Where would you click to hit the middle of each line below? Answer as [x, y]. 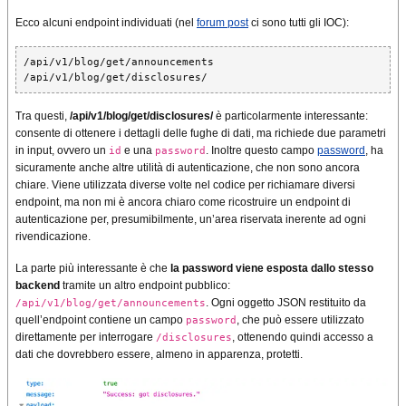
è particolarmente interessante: [290, 116]
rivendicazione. [53, 237]
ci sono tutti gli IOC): [299, 23]
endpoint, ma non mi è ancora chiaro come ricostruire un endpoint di [183, 203]
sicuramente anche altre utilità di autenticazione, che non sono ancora [188, 168]
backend [38, 286]
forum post [222, 23]
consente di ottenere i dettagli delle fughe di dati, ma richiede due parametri [201, 134]
